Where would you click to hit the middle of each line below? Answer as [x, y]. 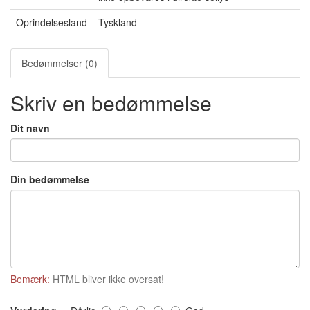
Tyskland [118, 22]
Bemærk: [30, 279]
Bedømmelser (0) [60, 63]
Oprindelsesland [52, 22]
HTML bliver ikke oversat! [107, 279]
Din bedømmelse [50, 180]
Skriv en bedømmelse [111, 103]
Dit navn [30, 128]
